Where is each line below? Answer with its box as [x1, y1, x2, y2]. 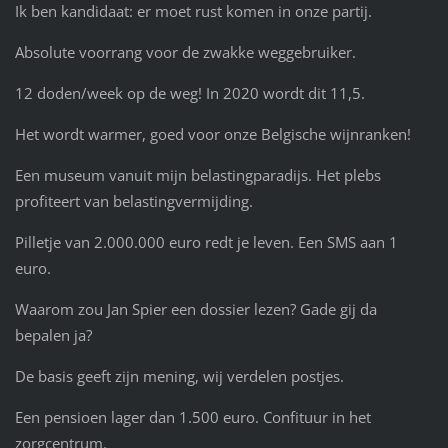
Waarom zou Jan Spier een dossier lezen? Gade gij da [14, 299, 377, 320]
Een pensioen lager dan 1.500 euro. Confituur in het [14, 407, 371, 428]
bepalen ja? [14, 325, 92, 346]
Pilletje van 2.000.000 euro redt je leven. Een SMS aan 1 [14, 232, 398, 253]
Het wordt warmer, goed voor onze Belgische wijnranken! [14, 124, 411, 145]
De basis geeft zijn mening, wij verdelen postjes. [14, 366, 344, 387]
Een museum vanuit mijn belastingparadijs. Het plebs [14, 165, 381, 186]
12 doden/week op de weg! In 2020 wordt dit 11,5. [14, 83, 365, 104]
